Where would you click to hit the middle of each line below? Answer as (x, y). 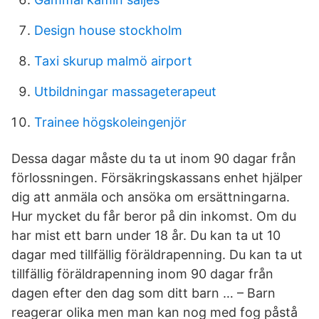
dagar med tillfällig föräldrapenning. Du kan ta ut (157, 255)
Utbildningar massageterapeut (125, 91)
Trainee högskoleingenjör (110, 122)
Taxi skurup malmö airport (113, 61)
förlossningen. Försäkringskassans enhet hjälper (157, 178)
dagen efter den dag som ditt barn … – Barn (143, 293)
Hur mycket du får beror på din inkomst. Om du (154, 216)
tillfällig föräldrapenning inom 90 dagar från (142, 274)
